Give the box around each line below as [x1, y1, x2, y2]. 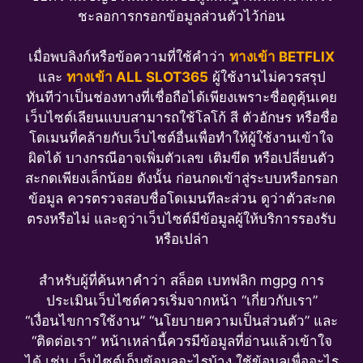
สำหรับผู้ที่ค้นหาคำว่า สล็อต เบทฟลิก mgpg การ [39, 271, 324, 288]
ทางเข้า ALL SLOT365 [66, 69, 208, 86]
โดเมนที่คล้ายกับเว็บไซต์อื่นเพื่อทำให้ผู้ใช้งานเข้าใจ [29, 130, 334, 147]
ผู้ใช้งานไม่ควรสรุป [207, 69, 326, 86]
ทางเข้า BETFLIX [229, 49, 335, 66]
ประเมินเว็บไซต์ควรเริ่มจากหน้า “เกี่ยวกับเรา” [45, 292, 318, 309]
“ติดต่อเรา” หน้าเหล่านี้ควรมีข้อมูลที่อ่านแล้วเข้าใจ [31, 332, 332, 349]
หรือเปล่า [154, 231, 209, 248]
